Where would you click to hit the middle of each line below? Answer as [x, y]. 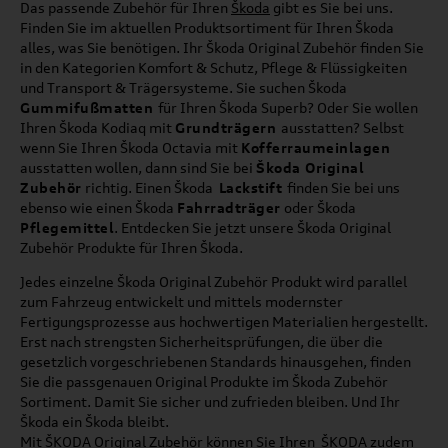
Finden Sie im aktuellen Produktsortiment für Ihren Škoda [207, 27]
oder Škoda [318, 207]
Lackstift [252, 187]
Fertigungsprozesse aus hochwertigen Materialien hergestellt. [224, 321]
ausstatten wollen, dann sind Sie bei [138, 167]
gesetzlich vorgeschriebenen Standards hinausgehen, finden [215, 361]
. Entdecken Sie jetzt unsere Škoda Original [252, 227]
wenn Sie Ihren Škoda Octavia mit [130, 147]
